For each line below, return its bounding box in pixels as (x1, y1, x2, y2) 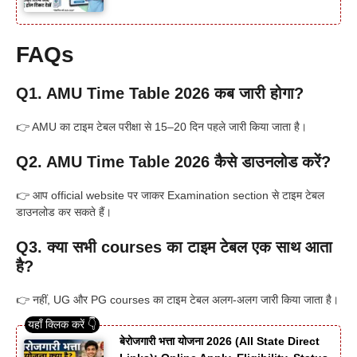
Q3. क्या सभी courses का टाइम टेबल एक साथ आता (16, 237, 332, 256)
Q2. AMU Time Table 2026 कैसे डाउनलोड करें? (16, 152, 331, 171)
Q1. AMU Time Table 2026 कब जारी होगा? (16, 84, 304, 102)
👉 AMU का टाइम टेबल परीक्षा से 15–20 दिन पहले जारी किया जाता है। (16, 120, 307, 133)
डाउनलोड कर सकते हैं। (16, 205, 112, 218)
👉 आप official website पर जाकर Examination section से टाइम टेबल (16, 188, 324, 202)
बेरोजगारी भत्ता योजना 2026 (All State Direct (120, 334, 320, 347)
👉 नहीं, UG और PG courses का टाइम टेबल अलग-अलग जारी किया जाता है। (16, 292, 339, 306)
